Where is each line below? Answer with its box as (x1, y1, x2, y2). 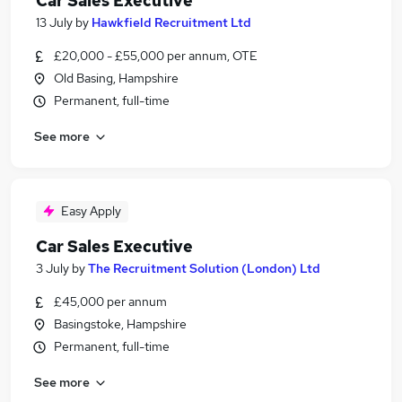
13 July (36, 14, 73, 31)
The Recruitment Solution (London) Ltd (88, 260, 320, 276)
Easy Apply (61, 203, 121, 219)
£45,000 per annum (54, 293, 167, 310)
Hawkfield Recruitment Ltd (92, 14, 251, 31)
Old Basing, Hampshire (54, 70, 179, 86)
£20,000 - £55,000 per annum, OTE (54, 48, 258, 64)
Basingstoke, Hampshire (54, 316, 187, 332)
